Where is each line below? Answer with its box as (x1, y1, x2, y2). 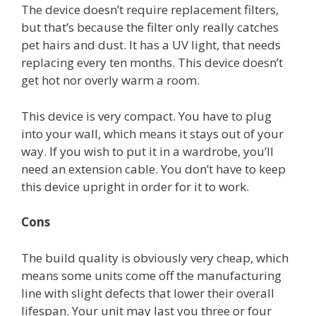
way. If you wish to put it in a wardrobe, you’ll (21, 142, 274, 159)
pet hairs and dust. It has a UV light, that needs (21, 37, 281, 54)
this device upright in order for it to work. (21, 178, 249, 195)
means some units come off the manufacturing (21, 267, 281, 284)
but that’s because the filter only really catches (21, 19, 279, 36)
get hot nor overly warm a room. (21, 72, 200, 89)
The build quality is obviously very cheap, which (21, 249, 288, 266)
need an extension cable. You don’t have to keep (21, 160, 286, 177)
